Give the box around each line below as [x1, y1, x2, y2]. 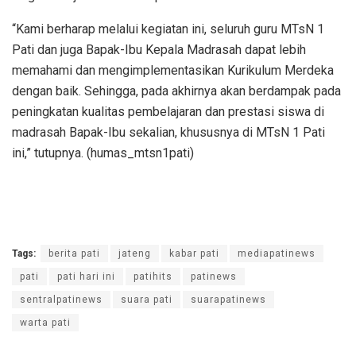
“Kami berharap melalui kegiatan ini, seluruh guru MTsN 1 [12, 21, 324, 37]
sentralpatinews [20, 293, 103, 305]
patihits [133, 270, 172, 282]
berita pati [48, 247, 100, 259]
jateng [118, 247, 151, 259]
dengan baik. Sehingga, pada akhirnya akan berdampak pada [12, 83, 341, 99]
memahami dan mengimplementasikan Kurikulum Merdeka [12, 62, 334, 78]
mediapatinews [238, 247, 315, 259]
